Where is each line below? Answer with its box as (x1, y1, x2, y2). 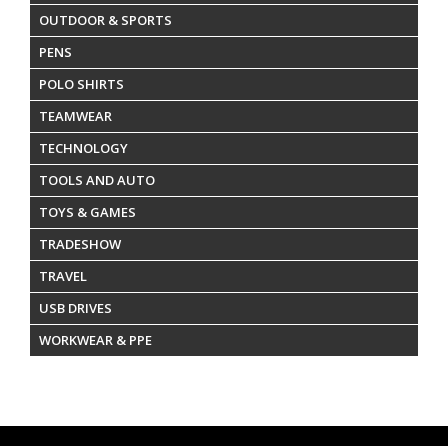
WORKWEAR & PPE (39, 330, 152, 349)
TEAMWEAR (39, 106, 112, 125)
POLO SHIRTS (39, 74, 124, 93)
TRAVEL (39, 266, 87, 285)
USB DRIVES (39, 298, 112, 317)
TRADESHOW (39, 234, 121, 253)
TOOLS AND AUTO (39, 170, 155, 189)
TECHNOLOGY (39, 138, 128, 157)
